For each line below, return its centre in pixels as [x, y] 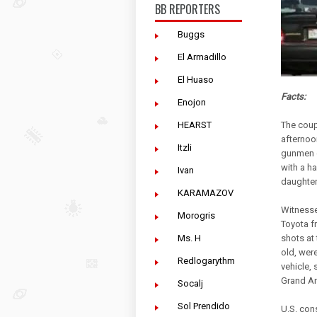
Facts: [293, 97]
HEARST [195, 125]
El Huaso [196, 80]
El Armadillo [202, 57]
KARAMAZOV [206, 193]
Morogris [196, 215]
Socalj [190, 283]
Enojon [192, 102]
